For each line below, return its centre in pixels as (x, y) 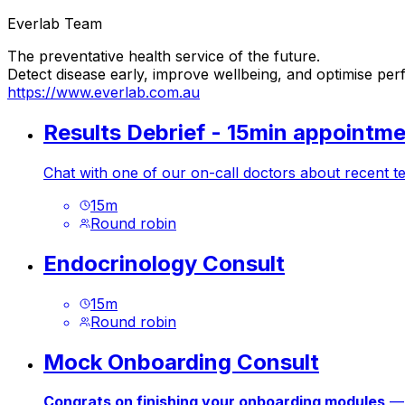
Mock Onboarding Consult (181, 362)
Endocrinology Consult (164, 263)
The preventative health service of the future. (164, 56)
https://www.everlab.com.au (104, 92)
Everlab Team (55, 24)
